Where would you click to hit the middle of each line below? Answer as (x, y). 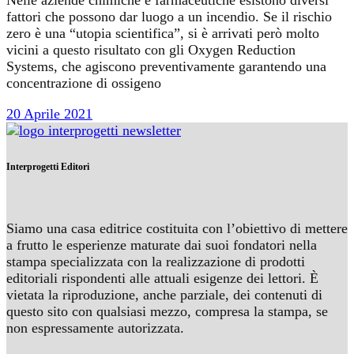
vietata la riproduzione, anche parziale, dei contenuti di (164, 295)
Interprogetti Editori (48, 167)
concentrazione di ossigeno (84, 83)
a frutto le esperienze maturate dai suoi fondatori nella (162, 245)
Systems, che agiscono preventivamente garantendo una (166, 67)
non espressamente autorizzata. (95, 328)
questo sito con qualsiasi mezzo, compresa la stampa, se (167, 312)
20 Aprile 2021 (49, 114)
